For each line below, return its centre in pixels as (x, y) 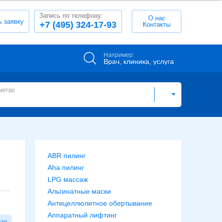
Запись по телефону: (71, 16)
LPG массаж (68, 179)
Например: (119, 55)
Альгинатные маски (79, 191)
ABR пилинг (67, 156)
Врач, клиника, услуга (139, 61)
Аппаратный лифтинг (82, 215)
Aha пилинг (66, 167)
